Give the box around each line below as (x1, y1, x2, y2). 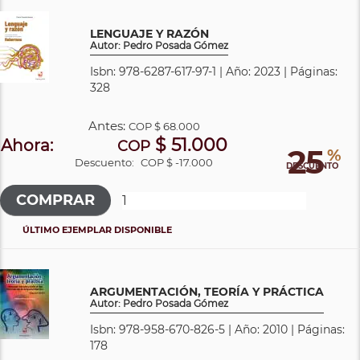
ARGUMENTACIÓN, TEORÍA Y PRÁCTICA (90, 284, 324, 299)
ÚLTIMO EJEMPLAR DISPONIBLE (22, 223, 172, 235)
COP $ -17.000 (141, 155, 214, 169)
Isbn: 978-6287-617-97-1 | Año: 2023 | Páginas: (90, 63, 337, 79)
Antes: (88, 117, 129, 133)
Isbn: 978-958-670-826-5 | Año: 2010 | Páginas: (90, 321, 345, 337)
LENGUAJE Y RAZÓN (90, 26, 209, 41)
